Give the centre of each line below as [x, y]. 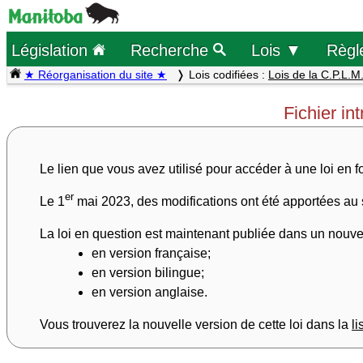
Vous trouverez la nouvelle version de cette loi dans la [196, 324]
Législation [52, 49]
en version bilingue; [148, 272]
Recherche [172, 49]
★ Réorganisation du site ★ [96, 75]
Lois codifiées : [228, 75]
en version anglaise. [149, 292]
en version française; [151, 253]
